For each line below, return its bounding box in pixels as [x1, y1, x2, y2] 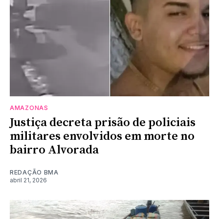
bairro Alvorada [10, 142, 99, 157]
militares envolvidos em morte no [10, 129, 195, 144]
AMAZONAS [10, 104, 48, 111]
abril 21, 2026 [10, 176, 47, 184]
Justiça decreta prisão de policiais [10, 115, 196, 130]
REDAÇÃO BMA [10, 168, 59, 176]
